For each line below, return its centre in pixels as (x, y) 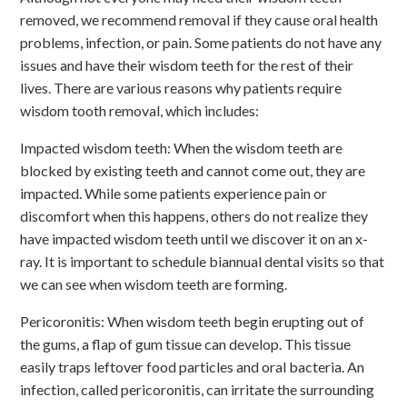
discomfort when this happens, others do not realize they (194, 215)
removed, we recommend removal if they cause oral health (199, 19)
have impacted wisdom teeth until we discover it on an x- (194, 238)
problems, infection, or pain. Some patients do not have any (201, 42)
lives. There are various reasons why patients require (181, 87)
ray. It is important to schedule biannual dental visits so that (203, 261)
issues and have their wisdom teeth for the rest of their (187, 65)
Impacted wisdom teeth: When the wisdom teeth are (182, 147)
